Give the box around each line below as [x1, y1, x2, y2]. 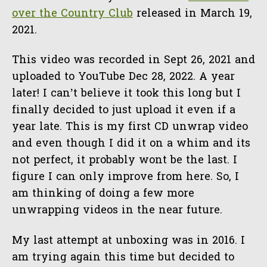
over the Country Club [12, 5, 133, 22]
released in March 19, [133, 5, 252, 22]
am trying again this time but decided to [12, 249, 234, 266]
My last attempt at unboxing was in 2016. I [12, 232, 245, 249]
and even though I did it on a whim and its [12, 136, 250, 153]
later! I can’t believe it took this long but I [12, 86, 241, 103]
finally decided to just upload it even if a [12, 103, 235, 119]
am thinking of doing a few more [12, 186, 194, 203]
